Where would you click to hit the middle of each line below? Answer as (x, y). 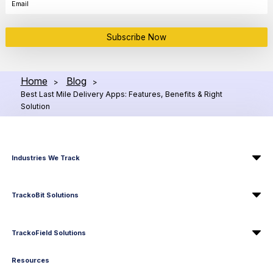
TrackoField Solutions (49, 232)
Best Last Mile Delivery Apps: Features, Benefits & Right (121, 94)
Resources (31, 260)
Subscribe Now (136, 37)
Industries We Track (46, 158)
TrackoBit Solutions (45, 195)
